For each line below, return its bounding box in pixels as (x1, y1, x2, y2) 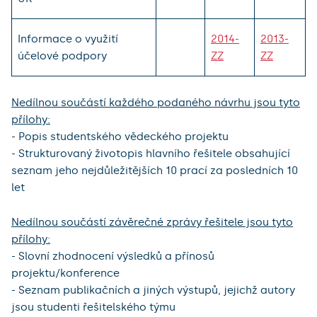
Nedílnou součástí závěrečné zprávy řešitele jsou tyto (11, 215, 293, 229)
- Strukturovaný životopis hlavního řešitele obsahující (11, 146, 290, 160)
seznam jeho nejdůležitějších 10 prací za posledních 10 (11, 163, 298, 177)
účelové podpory (18, 49, 107, 62)
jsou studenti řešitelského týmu (11, 300, 175, 313)
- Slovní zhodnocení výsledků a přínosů (11, 249, 214, 263)
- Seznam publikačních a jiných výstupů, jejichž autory (11, 283, 295, 296)
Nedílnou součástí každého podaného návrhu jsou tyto (11, 96, 300, 109)
